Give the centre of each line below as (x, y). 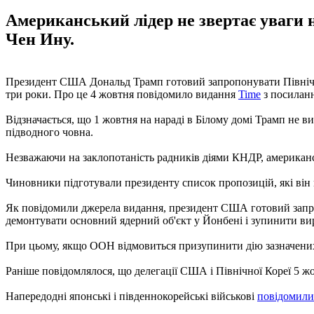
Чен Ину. (40, 39)
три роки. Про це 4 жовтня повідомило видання (122, 94)
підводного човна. (49, 132)
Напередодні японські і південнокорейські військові (131, 296)
